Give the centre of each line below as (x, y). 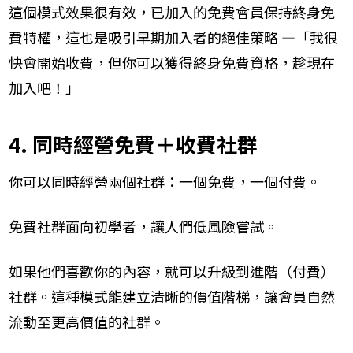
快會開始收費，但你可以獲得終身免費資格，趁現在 (172, 63)
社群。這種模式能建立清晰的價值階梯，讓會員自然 (172, 297)
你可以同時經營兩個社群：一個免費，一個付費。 (165, 182)
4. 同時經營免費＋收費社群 (133, 144)
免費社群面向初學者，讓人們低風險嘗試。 (143, 227)
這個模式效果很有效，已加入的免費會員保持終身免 (172, 12)
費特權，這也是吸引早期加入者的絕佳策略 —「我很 (173, 37)
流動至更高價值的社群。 (87, 322)
